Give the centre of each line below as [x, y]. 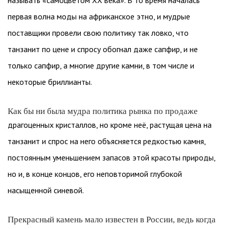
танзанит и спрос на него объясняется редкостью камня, [107, 141]
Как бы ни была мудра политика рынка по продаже [103, 111]
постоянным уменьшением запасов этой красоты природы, [111, 157]
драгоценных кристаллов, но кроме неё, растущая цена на [110, 125]
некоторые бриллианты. [50, 82]
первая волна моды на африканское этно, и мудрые [99, 16]
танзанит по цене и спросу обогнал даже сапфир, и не [103, 49]
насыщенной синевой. [46, 190]
